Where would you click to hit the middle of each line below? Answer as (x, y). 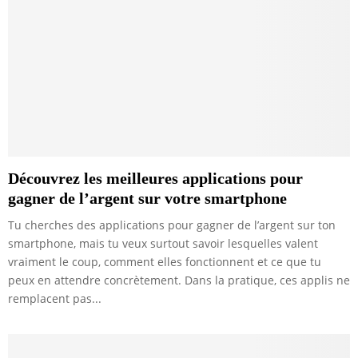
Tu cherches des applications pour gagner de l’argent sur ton (172, 225)
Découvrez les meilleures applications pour (155, 178)
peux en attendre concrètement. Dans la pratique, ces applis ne (179, 280)
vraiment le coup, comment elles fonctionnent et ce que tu (165, 261)
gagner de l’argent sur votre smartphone (147, 198)
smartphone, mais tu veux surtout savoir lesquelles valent (163, 243)
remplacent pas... (55, 298)
